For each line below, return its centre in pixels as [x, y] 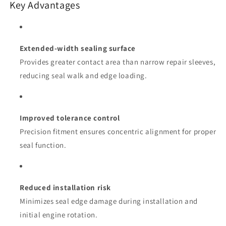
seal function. [43, 145]
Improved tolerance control [70, 118]
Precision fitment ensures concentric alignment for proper [118, 131]
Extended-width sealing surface [78, 48]
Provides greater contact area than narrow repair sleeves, [118, 62]
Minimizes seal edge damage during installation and [109, 201]
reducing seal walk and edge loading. [83, 75]
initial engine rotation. [59, 214]
